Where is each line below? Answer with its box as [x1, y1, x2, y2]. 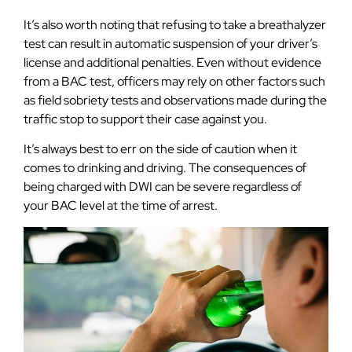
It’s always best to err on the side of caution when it [24, 141, 297, 158]
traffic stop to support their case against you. [24, 110, 267, 127]
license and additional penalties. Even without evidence [24, 53, 321, 71]
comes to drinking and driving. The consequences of [24, 159, 306, 177]
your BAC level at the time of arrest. [24, 197, 218, 214]
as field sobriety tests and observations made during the [24, 91, 327, 108]
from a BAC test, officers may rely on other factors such [24, 72, 325, 90]
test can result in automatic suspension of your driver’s [24, 35, 317, 52]
